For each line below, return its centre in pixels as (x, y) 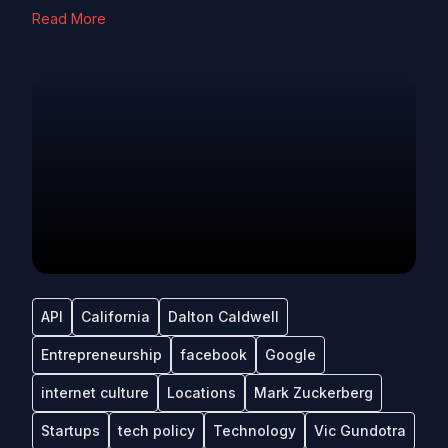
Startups (70, 430)
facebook (213, 354)
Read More (69, 18)
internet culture (95, 392)
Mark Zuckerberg (313, 392)
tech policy (156, 430)
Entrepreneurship (101, 354)
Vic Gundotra (360, 430)
